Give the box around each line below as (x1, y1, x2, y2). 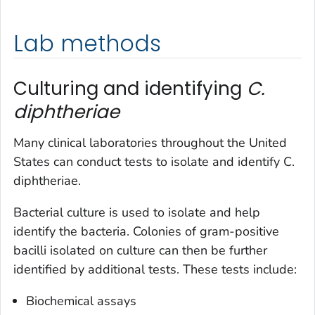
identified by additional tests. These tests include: (13, 260, 297, 278)
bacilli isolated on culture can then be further (13, 241, 267, 259)
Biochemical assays (26, 292, 136, 309)
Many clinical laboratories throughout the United (13, 134, 287, 151)
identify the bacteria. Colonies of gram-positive (13, 222, 279, 240)
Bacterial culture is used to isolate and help (13, 203, 260, 221)
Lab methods (13, 28, 161, 60)
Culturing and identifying (13, 76, 247, 102)
